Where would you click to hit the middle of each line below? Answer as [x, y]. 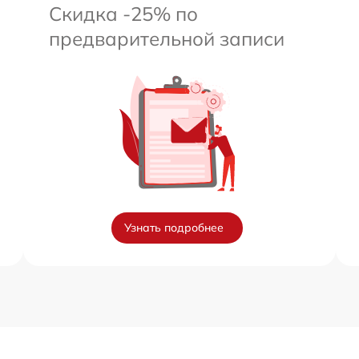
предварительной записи [167, 39]
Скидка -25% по [123, 14]
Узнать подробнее [174, 228]
